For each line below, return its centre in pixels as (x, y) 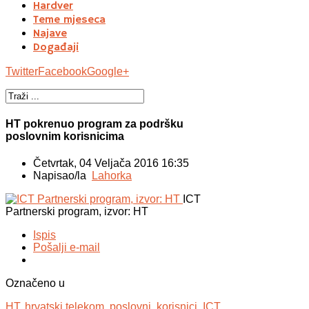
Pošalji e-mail (67, 248)
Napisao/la (62, 176)
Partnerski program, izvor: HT (77, 212)
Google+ (108, 71)
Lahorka (112, 176)
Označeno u (35, 283)
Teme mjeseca (69, 20)
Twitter (22, 71)
